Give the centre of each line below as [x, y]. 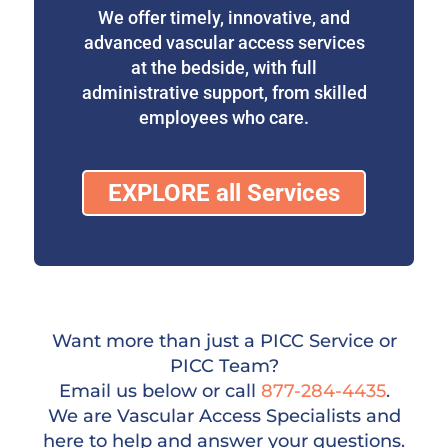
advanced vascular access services [224, 42]
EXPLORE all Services [224, 192]
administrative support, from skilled [224, 92]
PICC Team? [224, 365]
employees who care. [224, 117]
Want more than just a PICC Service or [224, 340]
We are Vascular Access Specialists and [224, 415]
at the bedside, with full [224, 67]
